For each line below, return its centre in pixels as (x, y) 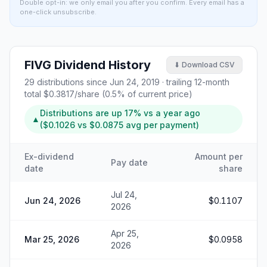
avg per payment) (161, 125)
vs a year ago (171, 113)
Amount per (219, 156)
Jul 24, (124, 195)
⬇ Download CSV (204, 65)
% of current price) (155, 94)
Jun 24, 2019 (135, 82)
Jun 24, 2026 (52, 201)
